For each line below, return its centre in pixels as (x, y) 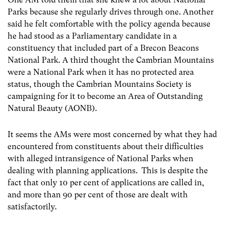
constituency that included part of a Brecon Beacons (103, 48)
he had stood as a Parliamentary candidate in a (92, 36)
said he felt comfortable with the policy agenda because (109, 24)
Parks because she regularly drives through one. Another (110, 12)
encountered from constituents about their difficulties (105, 146)
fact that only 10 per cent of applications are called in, (106, 182)
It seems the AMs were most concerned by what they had (112, 134)
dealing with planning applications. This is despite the (108, 170)
